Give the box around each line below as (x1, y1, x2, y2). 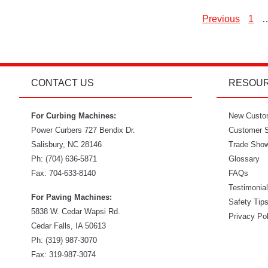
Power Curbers (31, 126, 83, 135)
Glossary (229, 154, 260, 163)
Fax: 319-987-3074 (31, 250, 96, 259)
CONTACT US (31, 78, 95, 88)
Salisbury (31, 140, 63, 149)
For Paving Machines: (31, 193, 112, 202)
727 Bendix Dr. (84, 126, 136, 135)
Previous (202, 14, 240, 24)
